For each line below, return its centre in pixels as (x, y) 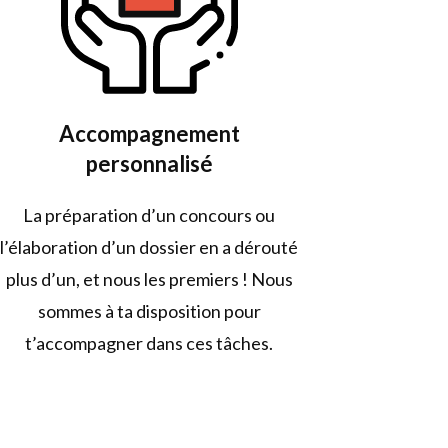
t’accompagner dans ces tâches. (149, 342)
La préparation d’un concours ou (149, 214)
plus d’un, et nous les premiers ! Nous (149, 278)
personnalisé (149, 163)
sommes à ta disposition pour (149, 310)
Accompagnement (149, 133)
